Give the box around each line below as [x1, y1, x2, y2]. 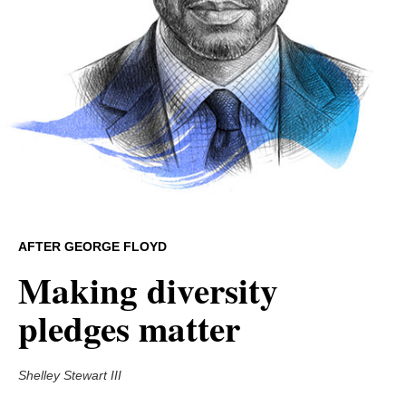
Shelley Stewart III [18, 368, 121, 382]
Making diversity [18, 264, 278, 315]
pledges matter [18, 302, 240, 353]
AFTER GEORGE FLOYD [18, 239, 167, 254]
